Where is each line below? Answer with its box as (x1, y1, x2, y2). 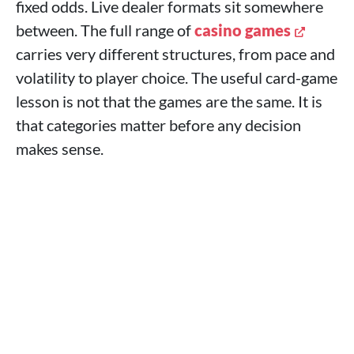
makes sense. (16, 139, 104, 158)
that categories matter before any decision (16, 115, 301, 134)
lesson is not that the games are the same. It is (16, 92, 322, 111)
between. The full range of (16, 21, 194, 40)
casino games (194, 21, 291, 40)
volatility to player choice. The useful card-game (16, 68, 337, 87)
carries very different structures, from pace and (16, 44, 335, 63)
